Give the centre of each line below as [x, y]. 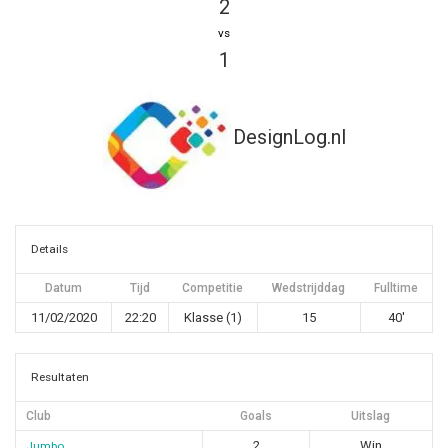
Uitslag [370, 416]
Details [49, 249]
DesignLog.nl [289, 136]
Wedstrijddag [308, 288]
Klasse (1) [213, 318]
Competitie [212, 288]
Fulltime [396, 288]
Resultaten [60, 377]
